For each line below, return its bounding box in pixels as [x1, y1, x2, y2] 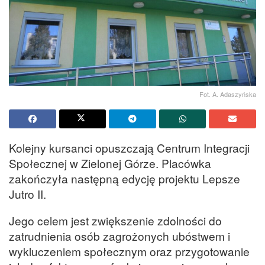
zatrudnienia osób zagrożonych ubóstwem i [9, 227, 230, 244]
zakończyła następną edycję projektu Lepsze [9, 170, 240, 186]
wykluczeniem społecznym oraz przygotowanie [9, 243, 250, 259]
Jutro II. [9, 185, 46, 202]
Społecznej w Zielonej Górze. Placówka [9, 154, 211, 171]
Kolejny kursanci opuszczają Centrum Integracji [9, 139, 250, 156]
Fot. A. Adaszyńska [199, 89, 256, 99]
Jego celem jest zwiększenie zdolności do [9, 212, 222, 228]
